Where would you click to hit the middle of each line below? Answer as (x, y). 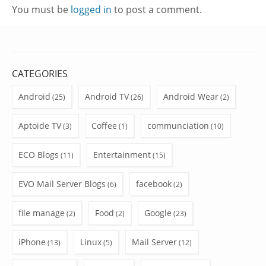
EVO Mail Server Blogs (62, 184)
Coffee (104, 126)
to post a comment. (157, 10)
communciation (178, 126)
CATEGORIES (40, 74)
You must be (41, 10)
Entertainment (122, 155)
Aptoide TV (40, 126)
